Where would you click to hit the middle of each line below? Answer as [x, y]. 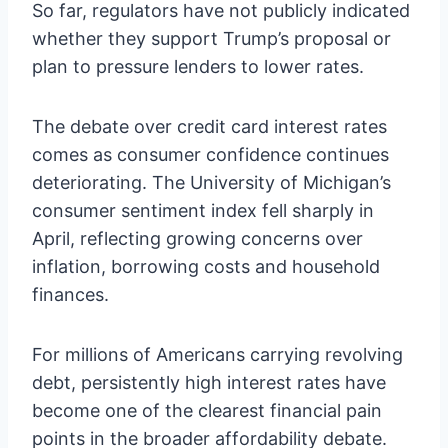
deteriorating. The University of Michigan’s [211, 182]
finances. [70, 294]
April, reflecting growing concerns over [197, 238]
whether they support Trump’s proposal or [211, 38]
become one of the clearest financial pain [207, 410]
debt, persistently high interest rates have [209, 382]
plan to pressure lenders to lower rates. [198, 66]
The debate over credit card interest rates [209, 126]
